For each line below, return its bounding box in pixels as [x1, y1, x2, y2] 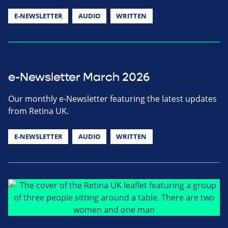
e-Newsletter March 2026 [8, 70, 150, 84]
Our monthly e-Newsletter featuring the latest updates [8, 93, 217, 104]
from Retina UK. [8, 105, 69, 117]
